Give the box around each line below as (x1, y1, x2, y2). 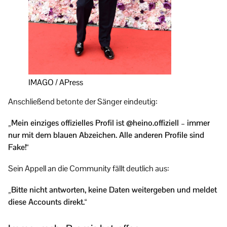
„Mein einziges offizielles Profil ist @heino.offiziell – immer (8, 118, 210, 129)
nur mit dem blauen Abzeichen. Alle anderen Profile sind (8, 130, 204, 141)
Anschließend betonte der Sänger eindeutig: (8, 96, 158, 107)
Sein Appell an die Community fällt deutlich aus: (8, 163, 169, 174)
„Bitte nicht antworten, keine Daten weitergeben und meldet (8, 184, 217, 196)
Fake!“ (8, 142, 29, 153)
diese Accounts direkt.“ (8, 197, 87, 208)
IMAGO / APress (28, 77, 83, 88)
